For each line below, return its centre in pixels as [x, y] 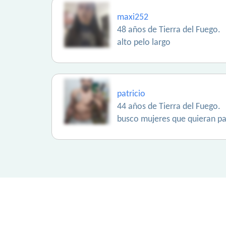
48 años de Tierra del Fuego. [169, 30]
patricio [131, 94]
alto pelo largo [144, 43]
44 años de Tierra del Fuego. [169, 107]
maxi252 [133, 17]
